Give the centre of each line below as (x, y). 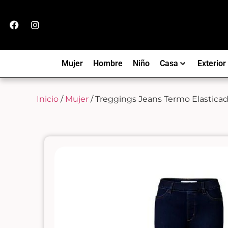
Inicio (48, 99)
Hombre (108, 63)
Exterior (211, 63)
